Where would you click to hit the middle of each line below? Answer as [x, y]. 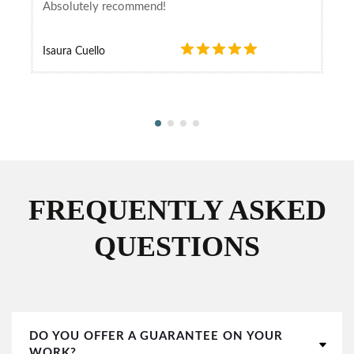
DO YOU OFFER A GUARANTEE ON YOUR [156, 336]
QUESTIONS [177, 246]
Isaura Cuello [74, 51]
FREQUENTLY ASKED [177, 210]
